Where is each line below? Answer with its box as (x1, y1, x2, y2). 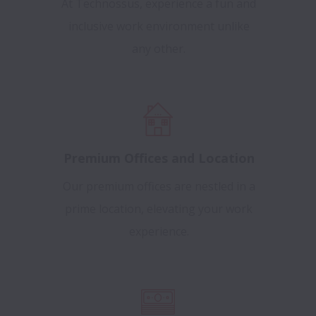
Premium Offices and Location (63, 149, 255, 166)
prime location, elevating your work (65, 200, 253, 217)
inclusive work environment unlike (68, 18, 250, 34)
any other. (132, 40, 186, 56)
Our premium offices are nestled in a (62, 178, 255, 194)
